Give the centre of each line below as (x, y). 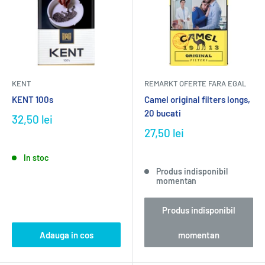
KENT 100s (33, 99)
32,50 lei (32, 119)
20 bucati (163, 113)
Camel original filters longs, (197, 99)
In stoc (36, 158)
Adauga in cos (66, 235)
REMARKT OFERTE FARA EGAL (195, 83)
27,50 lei (164, 133)
